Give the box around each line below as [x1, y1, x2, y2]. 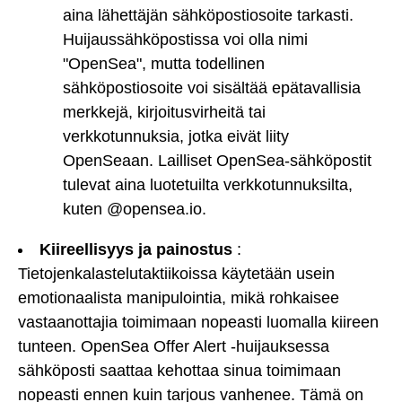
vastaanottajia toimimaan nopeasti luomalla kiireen [18, 313, 379, 332]
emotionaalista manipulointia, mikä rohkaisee [18, 289, 339, 308]
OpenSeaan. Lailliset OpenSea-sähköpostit [63, 152, 371, 170]
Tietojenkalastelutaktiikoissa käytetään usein [18, 265, 335, 284]
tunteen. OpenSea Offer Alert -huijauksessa [18, 337, 329, 356]
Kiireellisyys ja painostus [39, 240, 232, 259]
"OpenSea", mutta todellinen [63, 55, 265, 74]
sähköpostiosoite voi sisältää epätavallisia [63, 79, 361, 98]
